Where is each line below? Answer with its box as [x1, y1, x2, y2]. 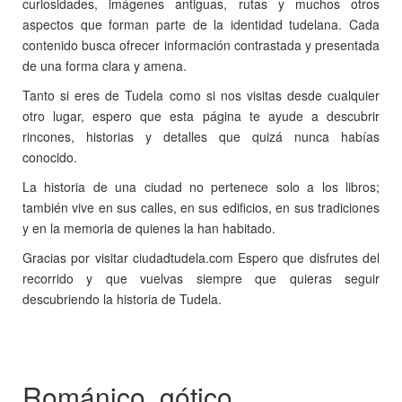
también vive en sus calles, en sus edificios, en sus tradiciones [22, 197, 380, 216]
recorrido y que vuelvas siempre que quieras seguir [22, 268, 380, 287]
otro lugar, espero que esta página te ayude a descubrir [22, 106, 380, 125]
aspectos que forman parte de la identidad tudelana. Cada [22, 14, 380, 33]
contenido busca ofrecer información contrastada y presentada [22, 35, 380, 54]
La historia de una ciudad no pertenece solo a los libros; [22, 177, 380, 196]
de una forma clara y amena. [22, 56, 187, 74]
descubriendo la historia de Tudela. [22, 289, 222, 308]
